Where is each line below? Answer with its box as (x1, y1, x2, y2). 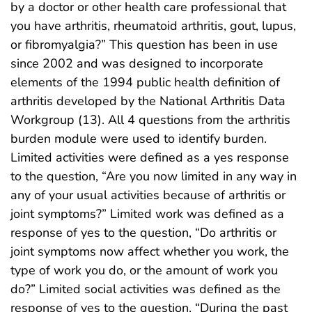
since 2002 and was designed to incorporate (10, 54, 263, 72)
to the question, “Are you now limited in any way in (10, 167, 297, 185)
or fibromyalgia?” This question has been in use (10, 36, 278, 53)
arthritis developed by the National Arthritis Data (10, 92, 286, 109)
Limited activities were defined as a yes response (10, 148, 289, 166)
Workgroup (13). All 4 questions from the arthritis (10, 111, 290, 128)
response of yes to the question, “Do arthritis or (10, 224, 276, 241)
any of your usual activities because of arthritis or (10, 186, 286, 203)
